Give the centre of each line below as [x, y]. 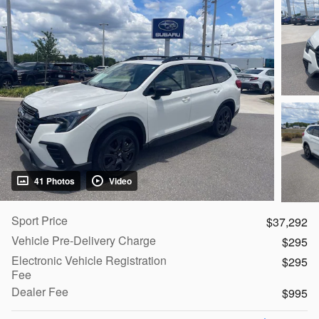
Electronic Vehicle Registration [89, 261]
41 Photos [54, 181]
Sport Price [40, 221]
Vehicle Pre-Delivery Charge [84, 241]
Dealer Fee [40, 292]
